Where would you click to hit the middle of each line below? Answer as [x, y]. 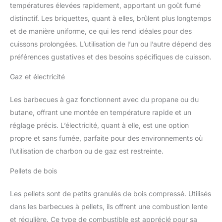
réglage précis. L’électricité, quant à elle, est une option [99, 125]
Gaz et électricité [37, 77]
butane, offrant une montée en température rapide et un [101, 112]
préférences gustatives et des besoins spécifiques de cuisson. [111, 57]
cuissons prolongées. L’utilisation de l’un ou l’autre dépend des [111, 44]
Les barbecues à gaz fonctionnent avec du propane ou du [104, 100]
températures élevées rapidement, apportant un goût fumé [105, 5]
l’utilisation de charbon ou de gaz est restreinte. [87, 151]
